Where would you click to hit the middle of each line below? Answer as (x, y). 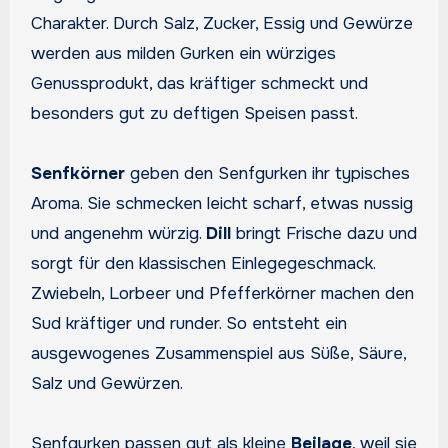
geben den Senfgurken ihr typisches (267, 174)
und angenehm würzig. (118, 234)
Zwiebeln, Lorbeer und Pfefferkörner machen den (222, 294)
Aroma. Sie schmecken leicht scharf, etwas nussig (221, 204)
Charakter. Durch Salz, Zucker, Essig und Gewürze (221, 24)
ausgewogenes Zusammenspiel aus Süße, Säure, (218, 354)
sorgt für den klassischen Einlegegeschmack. (202, 264)
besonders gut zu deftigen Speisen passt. (194, 114)
